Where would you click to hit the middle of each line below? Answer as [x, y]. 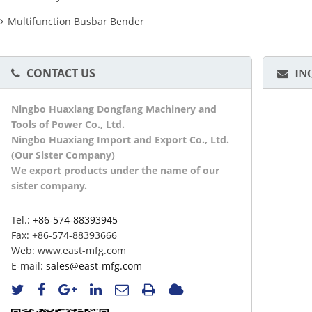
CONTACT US [61, 73]
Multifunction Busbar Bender [76, 21]
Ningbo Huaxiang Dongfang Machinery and [114, 109]
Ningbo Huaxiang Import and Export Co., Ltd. [120, 139]
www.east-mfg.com [81, 250]
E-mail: [28, 265]
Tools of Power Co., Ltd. [68, 124]
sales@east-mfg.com [94, 265]
